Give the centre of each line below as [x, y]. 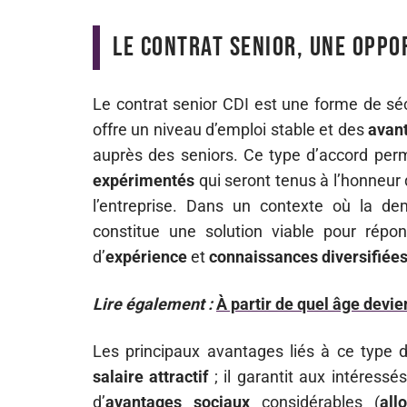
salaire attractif [151, 377]
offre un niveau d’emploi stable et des [231, 129]
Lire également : [153, 304]
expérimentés [144, 180]
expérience [146, 257]
